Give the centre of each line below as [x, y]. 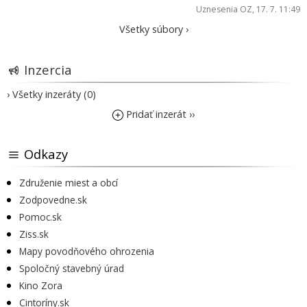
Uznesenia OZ [224, 9]
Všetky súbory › [153, 29]
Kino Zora [41, 285]
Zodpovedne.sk [53, 199]
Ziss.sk [34, 234]
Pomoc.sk [40, 217]
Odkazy [46, 153]
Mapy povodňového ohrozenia [87, 251]
